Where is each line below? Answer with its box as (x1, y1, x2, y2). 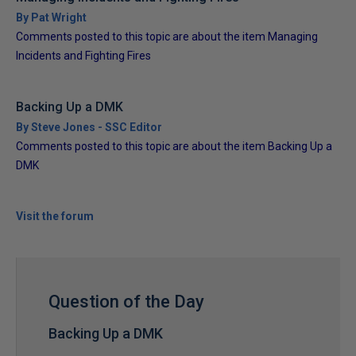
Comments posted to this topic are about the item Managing (16, 30, 318, 43)
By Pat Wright (16, 11, 87, 24)
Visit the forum (16, 210, 94, 222)
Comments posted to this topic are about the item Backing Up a (16, 140, 332, 153)
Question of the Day (48, 292, 204, 311)
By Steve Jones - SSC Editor (16, 121, 162, 133)
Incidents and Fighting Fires (16, 49, 151, 62)
